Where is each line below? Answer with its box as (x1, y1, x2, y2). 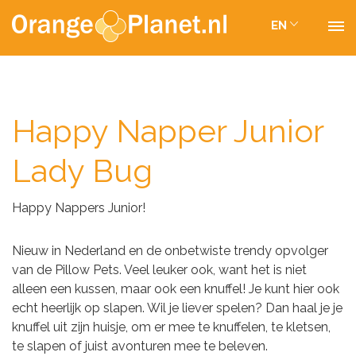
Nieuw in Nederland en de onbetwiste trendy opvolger (12, 243, 328, 258)
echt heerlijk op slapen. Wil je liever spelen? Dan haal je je (12, 300, 342, 315)
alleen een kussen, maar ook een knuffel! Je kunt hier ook (12, 281, 339, 296)
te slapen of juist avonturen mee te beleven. (12, 339, 268, 354)
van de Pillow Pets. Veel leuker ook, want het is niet (12, 262, 307, 277)
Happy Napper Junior (12, 112, 323, 149)
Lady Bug (12, 152, 153, 189)
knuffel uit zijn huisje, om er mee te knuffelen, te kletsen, (12, 319, 331, 335)
